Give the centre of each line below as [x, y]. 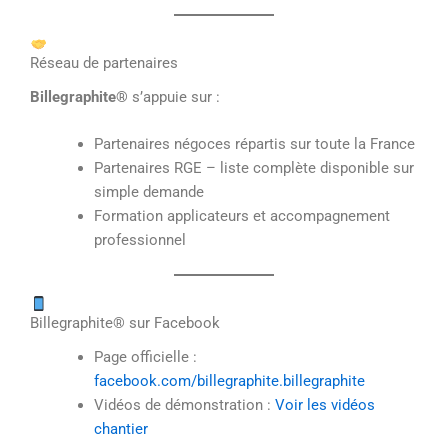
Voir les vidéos [324, 404]
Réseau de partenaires [104, 62]
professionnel [139, 240]
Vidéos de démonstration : [184, 404]
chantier [120, 428]
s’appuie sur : [174, 96]
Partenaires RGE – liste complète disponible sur [253, 168]
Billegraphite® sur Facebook [125, 322]
